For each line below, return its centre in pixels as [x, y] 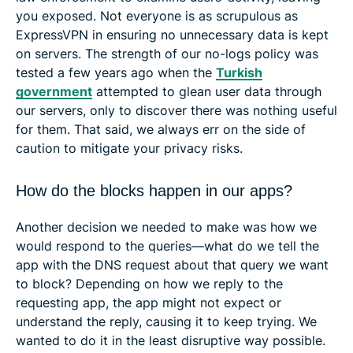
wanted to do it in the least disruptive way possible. [171, 340]
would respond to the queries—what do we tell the [167, 245]
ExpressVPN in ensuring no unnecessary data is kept [172, 34]
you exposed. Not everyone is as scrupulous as [157, 15]
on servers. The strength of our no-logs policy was [167, 53]
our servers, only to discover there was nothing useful [176, 110]
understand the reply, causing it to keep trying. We [166, 321]
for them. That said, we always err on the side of [161, 129]
